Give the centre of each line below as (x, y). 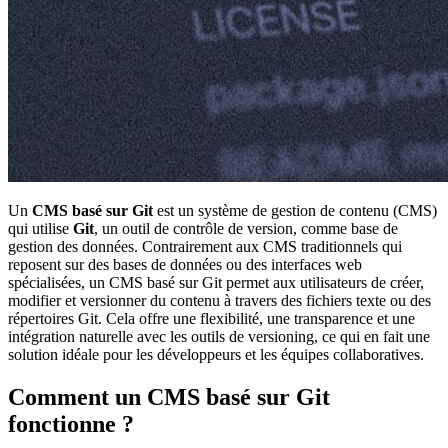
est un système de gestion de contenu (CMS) (295, 211)
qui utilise (40, 229)
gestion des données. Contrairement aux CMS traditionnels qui (205, 247)
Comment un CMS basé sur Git (169, 397)
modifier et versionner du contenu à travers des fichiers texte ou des (219, 301)
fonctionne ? (71, 424)
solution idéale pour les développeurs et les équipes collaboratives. (216, 355)
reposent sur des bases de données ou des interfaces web (185, 265)
